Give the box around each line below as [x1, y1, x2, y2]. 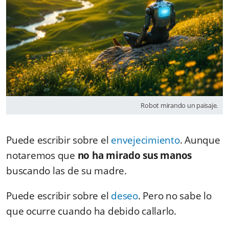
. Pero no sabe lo [138, 189, 212, 202]
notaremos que [6, 148, 78, 162]
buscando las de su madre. [6, 164, 127, 177]
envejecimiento [111, 133, 180, 147]
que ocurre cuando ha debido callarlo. [6, 204, 176, 218]
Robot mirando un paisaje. [141, 100, 218, 110]
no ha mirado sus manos [77, 148, 192, 162]
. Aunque [179, 133, 220, 147]
